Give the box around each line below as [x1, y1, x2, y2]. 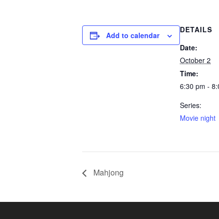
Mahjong [91, 166, 124, 178]
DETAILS [180, 24, 212, 34]
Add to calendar [106, 30, 159, 40]
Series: [180, 100, 201, 110]
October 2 [180, 55, 211, 65]
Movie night [180, 113, 216, 123]
